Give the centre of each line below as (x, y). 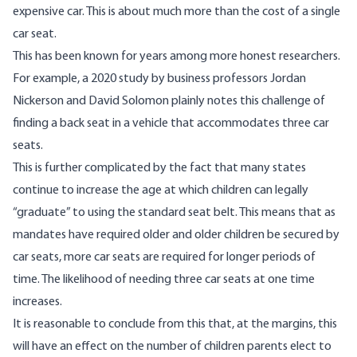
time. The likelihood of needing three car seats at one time (164, 280)
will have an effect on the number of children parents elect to (172, 347)
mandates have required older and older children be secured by (176, 235)
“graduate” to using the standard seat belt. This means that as (174, 213)
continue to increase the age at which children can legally (161, 191)
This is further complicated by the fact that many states (159, 169)
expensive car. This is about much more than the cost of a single (177, 12)
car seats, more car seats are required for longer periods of (164, 258)
